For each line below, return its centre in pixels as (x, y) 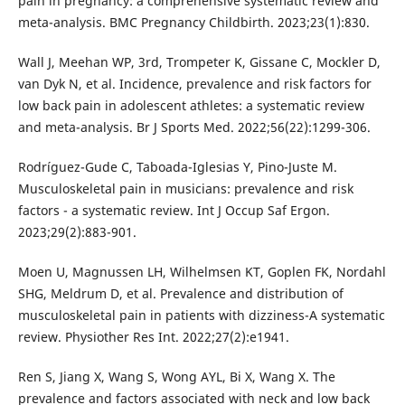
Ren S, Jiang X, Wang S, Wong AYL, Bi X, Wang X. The (176, 377)
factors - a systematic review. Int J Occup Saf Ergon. (174, 211)
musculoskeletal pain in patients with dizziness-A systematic (201, 316)
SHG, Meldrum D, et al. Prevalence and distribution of (180, 294)
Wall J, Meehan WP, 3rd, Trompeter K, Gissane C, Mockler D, (199, 62)
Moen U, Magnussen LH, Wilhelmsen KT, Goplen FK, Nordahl (202, 272)
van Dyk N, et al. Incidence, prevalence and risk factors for (194, 84)
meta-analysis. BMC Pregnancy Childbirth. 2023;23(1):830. (193, 22)
